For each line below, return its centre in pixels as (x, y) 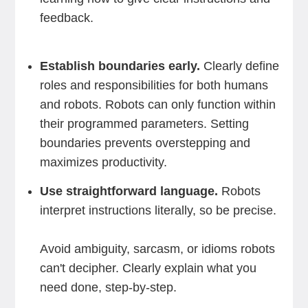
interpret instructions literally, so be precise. (158, 210)
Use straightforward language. (129, 191)
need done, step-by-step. (108, 287)
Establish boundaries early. (121, 66)
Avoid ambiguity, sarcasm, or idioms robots (157, 249)
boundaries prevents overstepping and (145, 143)
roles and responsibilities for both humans (154, 85)
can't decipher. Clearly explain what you (148, 268)
